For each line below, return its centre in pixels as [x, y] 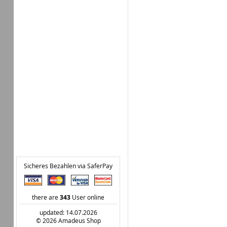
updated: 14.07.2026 [68, 212]
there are [46, 197]
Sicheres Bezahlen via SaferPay [68, 166]
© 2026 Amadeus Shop [68, 220]
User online [87, 197]
